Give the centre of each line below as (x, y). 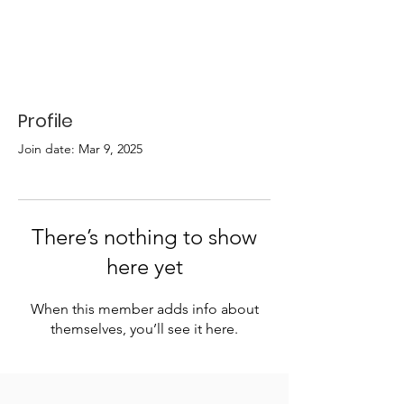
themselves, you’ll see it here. (144, 329)
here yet (144, 266)
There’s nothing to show (144, 237)
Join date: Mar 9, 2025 (80, 149)
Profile (46, 121)
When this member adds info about (144, 309)
